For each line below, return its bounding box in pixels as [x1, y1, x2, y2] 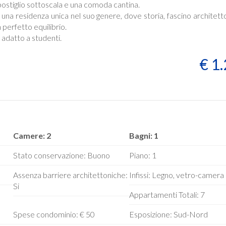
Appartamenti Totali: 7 [129, 190, 205, 199]
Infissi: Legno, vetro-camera [129, 170, 224, 180]
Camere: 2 [13, 131, 51, 140]
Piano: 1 [129, 150, 156, 160]
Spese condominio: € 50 [13, 209, 95, 219]
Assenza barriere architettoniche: [13, 170, 128, 180]
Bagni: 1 [129, 131, 158, 140]
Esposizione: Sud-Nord [129, 209, 208, 219]
